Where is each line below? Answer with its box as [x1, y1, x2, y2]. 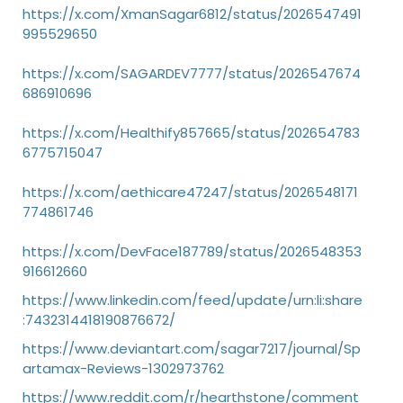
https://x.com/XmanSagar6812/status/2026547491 [22, 4, 362, 23]
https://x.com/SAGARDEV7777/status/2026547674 [22, 64, 361, 83]
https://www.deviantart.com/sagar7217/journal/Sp [22, 339, 361, 358]
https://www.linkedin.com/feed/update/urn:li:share [22, 291, 363, 309]
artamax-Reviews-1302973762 [22, 359, 224, 378]
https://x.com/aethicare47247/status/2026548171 [22, 183, 358, 201]
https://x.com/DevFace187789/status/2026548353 [22, 242, 362, 261]
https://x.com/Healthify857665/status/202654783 [22, 123, 360, 142]
